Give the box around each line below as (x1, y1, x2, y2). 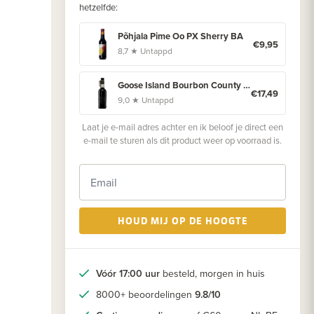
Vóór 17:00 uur (96, 266, 160, 281)
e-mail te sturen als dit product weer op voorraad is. (83, 134, 282, 147)
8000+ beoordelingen (96, 287, 195, 302)
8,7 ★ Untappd (118, 45, 172, 57)
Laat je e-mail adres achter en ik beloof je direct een (82, 121, 283, 134)
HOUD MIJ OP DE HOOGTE (117, 214, 248, 228)
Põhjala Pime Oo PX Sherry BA (118, 29, 243, 43)
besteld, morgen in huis (160, 266, 265, 281)
